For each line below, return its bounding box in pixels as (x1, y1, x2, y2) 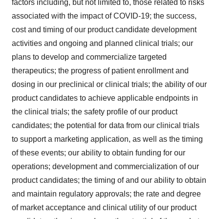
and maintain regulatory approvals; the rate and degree (12, 190, 201, 198)
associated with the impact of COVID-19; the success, (12, 12, 197, 21)
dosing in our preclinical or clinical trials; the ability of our (12, 80, 207, 89)
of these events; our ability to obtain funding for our (12, 149, 185, 157)
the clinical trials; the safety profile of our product (12, 108, 177, 116)
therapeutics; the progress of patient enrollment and (12, 66, 189, 75)
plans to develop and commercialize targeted (12, 53, 167, 62)
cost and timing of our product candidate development (12, 25, 197, 34)
